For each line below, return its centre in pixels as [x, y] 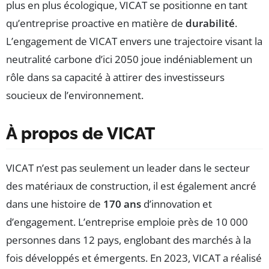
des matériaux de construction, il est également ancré [131, 186]
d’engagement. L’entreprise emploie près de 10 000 [127, 222]
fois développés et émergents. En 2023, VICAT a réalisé [134, 258]
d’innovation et [177, 204]
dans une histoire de [55, 204]
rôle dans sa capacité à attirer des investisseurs [115, 77]
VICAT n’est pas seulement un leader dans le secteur [128, 168]
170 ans [122, 204]
